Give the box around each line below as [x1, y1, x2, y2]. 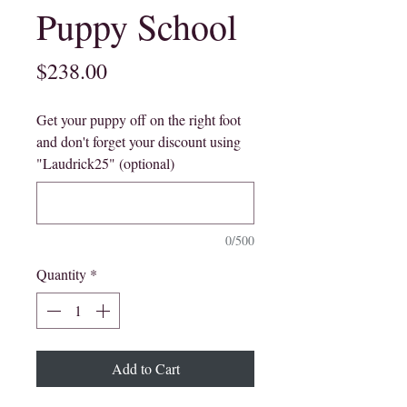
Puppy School [36, 2, 237, 50]
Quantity [36, 264, 86, 283]
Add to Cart [111, 359, 180, 378]
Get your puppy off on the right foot [36, 110, 241, 129]
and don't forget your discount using [36, 132, 241, 151]
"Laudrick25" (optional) [36, 154, 174, 173]
